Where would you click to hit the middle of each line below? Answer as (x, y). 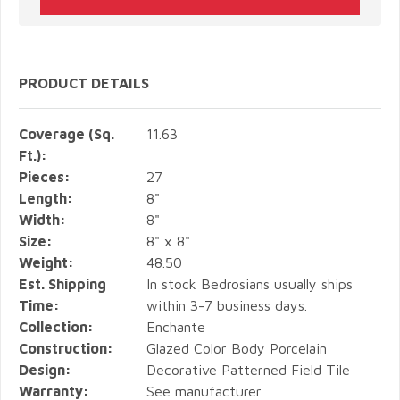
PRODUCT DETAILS (84, 83)
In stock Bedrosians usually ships (250, 284)
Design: (45, 370)
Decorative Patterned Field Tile (249, 370)
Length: (46, 199)
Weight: (46, 263)
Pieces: (45, 177)
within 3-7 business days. (227, 306)
